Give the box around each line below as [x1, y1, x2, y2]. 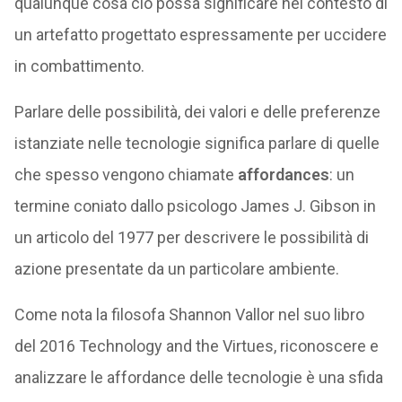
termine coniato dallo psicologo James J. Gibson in [13, 197, 376, 215]
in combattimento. [13, 57, 144, 75]
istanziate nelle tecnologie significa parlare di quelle [13, 134, 380, 153]
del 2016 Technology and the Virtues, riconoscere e [13, 336, 379, 355]
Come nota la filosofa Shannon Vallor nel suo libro [13, 305, 364, 324]
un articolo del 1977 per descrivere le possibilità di [13, 228, 369, 247]
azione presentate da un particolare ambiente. [13, 259, 339, 278]
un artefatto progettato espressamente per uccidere [13, 25, 387, 44]
